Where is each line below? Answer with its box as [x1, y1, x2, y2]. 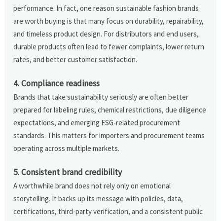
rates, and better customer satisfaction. [13, 54, 138, 64]
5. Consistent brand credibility [13, 166, 122, 178]
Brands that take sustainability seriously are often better [13, 92, 189, 102]
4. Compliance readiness [13, 77, 100, 89]
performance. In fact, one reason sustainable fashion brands [13, 3, 199, 13]
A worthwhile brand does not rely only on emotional [13, 181, 171, 190]
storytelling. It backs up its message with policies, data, [13, 193, 184, 203]
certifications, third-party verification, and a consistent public [13, 206, 203, 216]
